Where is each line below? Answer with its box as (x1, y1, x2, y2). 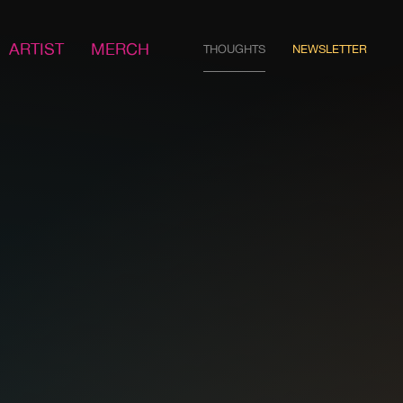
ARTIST (9, 39, 64, 58)
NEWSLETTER (292, 41, 367, 56)
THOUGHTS (203, 41, 265, 56)
